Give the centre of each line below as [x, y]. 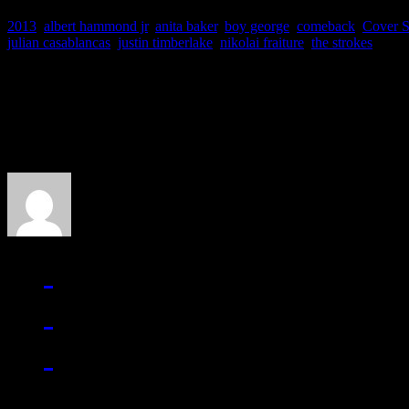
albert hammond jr [96, 26]
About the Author [156, 91]
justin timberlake [165, 42]
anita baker [186, 26]
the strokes [342, 42]
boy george [257, 26]
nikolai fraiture [262, 42]
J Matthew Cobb [126, 152]
